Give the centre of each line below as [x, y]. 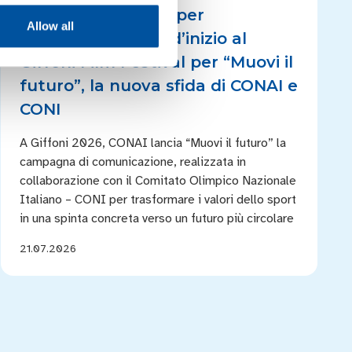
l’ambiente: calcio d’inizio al [134, 38]
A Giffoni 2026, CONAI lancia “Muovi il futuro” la [153, 143]
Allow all [50, 26]
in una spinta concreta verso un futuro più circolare [157, 218]
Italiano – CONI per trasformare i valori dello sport [158, 200]
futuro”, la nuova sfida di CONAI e [159, 86]
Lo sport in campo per [112, 15]
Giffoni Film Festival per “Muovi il [157, 62]
